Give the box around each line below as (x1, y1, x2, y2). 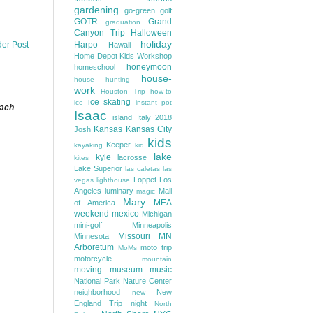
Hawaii (108, 41, 131, 49)
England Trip (74, 299, 123, 307)
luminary (104, 187, 133, 195)
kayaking (74, 141, 103, 149)
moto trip (140, 243, 173, 252)
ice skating (87, 97, 131, 107)
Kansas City (125, 124, 173, 134)
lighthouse (96, 176, 131, 184)
